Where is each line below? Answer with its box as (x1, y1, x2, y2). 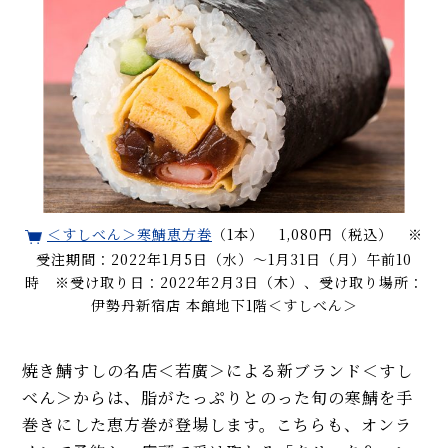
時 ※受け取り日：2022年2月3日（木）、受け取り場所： (24, 271, 424, 292)
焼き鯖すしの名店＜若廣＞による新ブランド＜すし (22, 358, 414, 382)
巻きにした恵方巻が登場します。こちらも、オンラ (22, 412, 413, 436)
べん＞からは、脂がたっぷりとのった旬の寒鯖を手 (22, 385, 414, 409)
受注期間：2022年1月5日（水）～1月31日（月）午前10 (36, 248, 412, 269)
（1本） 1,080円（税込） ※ (212, 223, 423, 244)
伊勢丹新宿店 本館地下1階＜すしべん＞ (90, 294, 358, 315)
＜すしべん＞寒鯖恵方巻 (47, 223, 212, 244)
